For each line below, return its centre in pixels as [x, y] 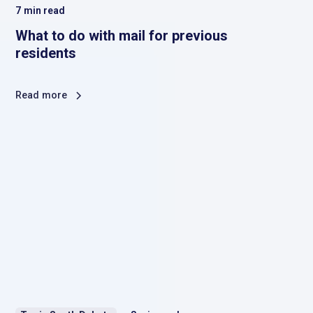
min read [44, 10]
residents [46, 53]
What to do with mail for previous [122, 35]
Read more [42, 95]
